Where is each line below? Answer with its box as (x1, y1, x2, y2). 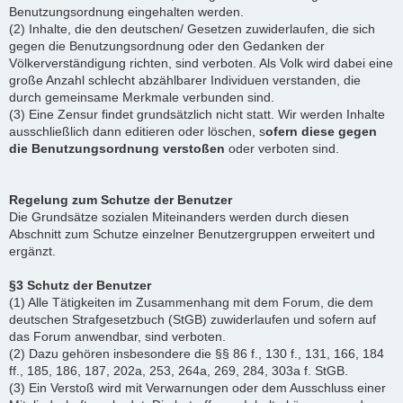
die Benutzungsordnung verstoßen (9, 141, 225, 156)
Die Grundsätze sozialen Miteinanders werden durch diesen (9, 210, 349, 224)
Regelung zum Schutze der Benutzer (9, 193, 232, 207)
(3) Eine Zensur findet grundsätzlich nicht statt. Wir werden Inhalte (9, 107, 385, 121)
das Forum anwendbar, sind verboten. (9, 329, 226, 344)
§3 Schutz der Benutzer (9, 278, 151, 292)
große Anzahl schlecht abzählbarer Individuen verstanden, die (9, 73, 361, 87)
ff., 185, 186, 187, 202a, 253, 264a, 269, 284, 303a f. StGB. (9, 363, 348, 378)
